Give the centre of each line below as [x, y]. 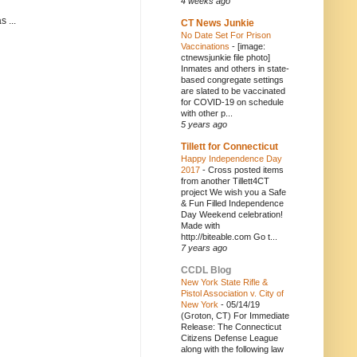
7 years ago [204, 248]
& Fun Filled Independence [232, 203]
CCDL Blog [206, 270]
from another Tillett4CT [225, 181]
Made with [200, 226]
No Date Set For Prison [226, 35]
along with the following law [232, 349]
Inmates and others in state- [235, 69]
